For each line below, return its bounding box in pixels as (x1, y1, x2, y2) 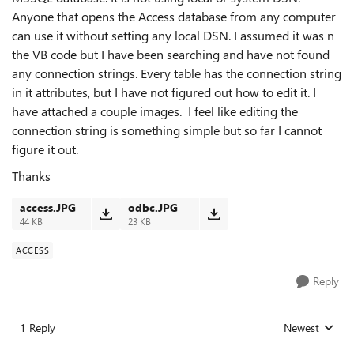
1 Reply (20, 320, 55, 335)
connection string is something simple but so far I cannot (12, 122, 322, 138)
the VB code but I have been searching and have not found (12, 46, 330, 62)
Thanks (12, 168, 51, 184)
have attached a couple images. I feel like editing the (12, 103, 298, 119)
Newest (284, 320, 319, 335)
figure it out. (12, 141, 78, 157)
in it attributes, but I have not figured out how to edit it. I (12, 84, 316, 100)
